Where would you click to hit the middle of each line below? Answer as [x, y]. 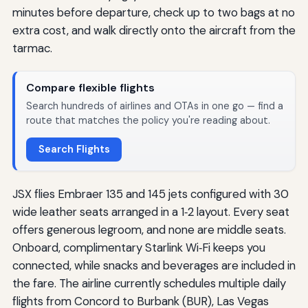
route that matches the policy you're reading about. [148, 121]
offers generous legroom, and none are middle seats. [149, 230]
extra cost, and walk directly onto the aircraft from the [154, 31]
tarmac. [32, 48]
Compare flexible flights [90, 88]
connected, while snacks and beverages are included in [154, 266]
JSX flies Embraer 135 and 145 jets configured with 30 [150, 194]
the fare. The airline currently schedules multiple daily [149, 284]
